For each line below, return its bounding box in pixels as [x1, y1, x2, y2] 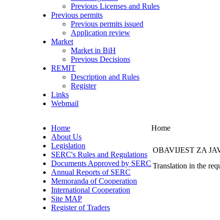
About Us [51, 133, 82, 141]
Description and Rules [71, 73, 139, 81]
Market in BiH [71, 46, 116, 55]
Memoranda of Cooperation [51, 177, 137, 185]
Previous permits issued [71, 20, 143, 28]
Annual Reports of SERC [51, 168, 131, 176]
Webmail [51, 99, 79, 108]
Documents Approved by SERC [51, 159, 151, 167]
